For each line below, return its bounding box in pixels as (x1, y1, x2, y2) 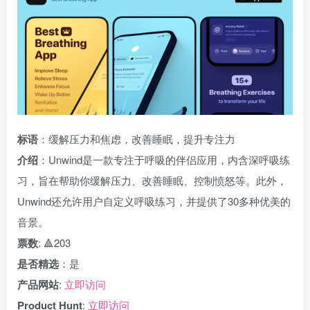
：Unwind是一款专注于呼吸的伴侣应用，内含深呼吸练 (38, 152, 290, 167)
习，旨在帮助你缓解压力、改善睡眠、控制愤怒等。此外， (17, 173, 287, 188)
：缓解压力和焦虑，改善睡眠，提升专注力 (38, 131, 235, 146)
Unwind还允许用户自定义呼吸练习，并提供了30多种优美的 (17, 194, 291, 208)
